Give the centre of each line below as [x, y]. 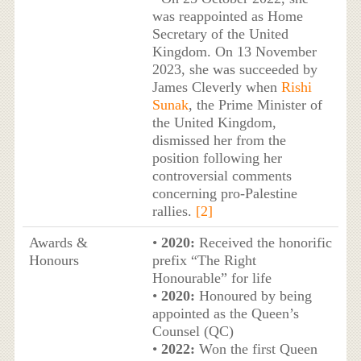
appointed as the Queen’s [225, 314]
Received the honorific [263, 243]
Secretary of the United [220, 34]
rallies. [174, 212]
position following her [217, 158]
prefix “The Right [204, 261]
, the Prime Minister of [255, 105]
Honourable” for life [212, 278]
